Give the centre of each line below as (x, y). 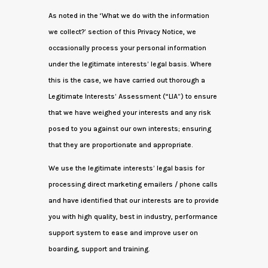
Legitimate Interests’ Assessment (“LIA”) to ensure (133, 96)
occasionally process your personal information (127, 48)
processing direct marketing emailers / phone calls (133, 184)
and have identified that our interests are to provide (133, 200)
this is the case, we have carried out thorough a (127, 80)
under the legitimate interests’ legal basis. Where (130, 64)
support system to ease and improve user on (123, 233)
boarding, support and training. (99, 249)
